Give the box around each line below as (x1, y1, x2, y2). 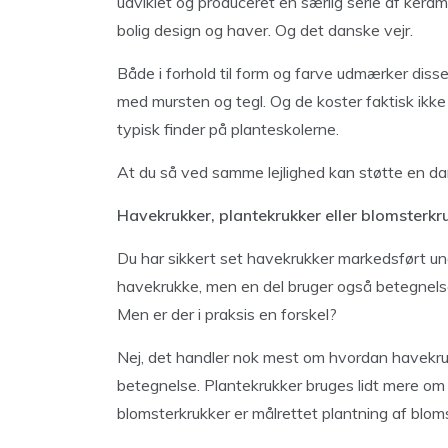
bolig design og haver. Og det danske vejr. (117, 20, 413, 40)
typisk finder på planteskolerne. (117, 119, 339, 139)
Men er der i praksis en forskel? (117, 304, 337, 324)
